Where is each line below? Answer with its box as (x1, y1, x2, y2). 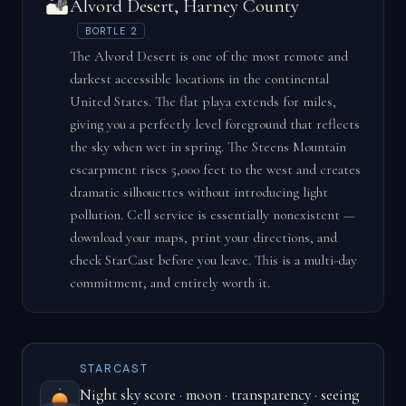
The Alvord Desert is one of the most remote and (69, 47, 348, 64)
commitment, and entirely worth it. (69, 274, 270, 291)
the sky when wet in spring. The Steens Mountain (69, 138, 346, 155)
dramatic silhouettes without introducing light (69, 183, 328, 200)
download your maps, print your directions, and (69, 228, 337, 246)
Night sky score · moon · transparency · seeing (79, 384, 359, 404)
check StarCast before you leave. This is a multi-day (69, 251, 357, 268)
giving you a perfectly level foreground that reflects (69, 115, 360, 132)
